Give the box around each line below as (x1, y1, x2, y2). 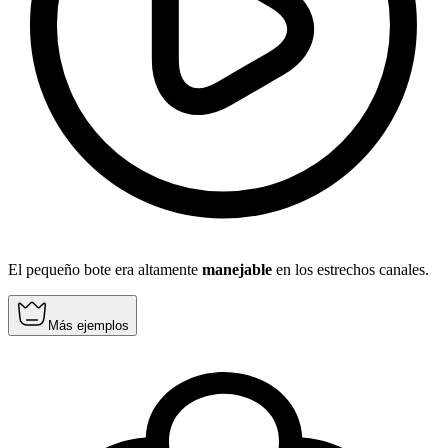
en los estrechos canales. (272, 261, 429, 279)
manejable (202, 261, 272, 279)
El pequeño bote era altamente (8, 261, 202, 279)
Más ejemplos (48, 318, 129, 334)
